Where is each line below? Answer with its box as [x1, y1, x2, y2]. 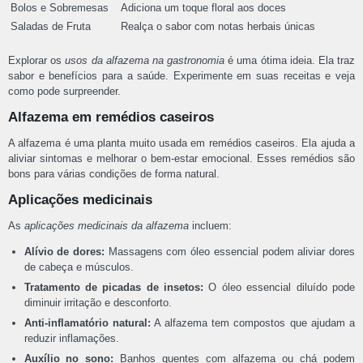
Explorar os [8, 53, 66, 66]
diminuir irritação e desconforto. [23, 296, 172, 309]
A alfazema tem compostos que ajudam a [150, 316, 355, 329]
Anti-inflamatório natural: [23, 316, 151, 329]
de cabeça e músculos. [23, 260, 134, 273]
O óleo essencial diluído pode [203, 280, 356, 293]
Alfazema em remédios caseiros [8, 109, 214, 125]
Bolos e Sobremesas [11, 2, 109, 15]
